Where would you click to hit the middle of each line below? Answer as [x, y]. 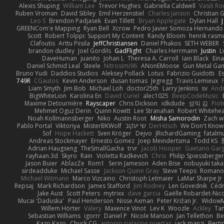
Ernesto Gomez [113, 140]
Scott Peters [83, 193]
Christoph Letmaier [146, 178]
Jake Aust [50, 193]
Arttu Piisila [74, 43]
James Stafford [109, 185]
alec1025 [156, 95]
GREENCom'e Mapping [48, 28]
